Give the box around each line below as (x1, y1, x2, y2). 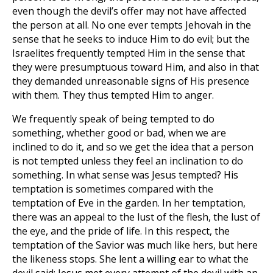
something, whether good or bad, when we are (12, 126, 226, 140)
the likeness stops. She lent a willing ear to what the (12, 252, 249, 266)
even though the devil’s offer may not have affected (12, 4, 246, 18)
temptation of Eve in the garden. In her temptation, (12, 196, 246, 210)
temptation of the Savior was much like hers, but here (12, 238, 258, 252)
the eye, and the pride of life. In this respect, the (12, 224, 230, 238)
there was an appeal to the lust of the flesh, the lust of (12, 210, 260, 224)
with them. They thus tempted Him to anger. (12, 88, 214, 102)
